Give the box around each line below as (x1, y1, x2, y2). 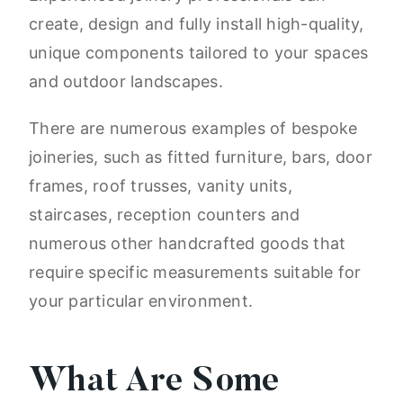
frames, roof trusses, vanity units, (29, 176, 292, 196)
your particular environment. (29, 291, 258, 311)
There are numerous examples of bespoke (29, 119, 358, 139)
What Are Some (29, 365, 281, 400)
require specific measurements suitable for (29, 263, 362, 282)
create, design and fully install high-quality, (29, 14, 364, 34)
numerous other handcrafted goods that (29, 234, 346, 254)
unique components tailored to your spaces (29, 43, 369, 63)
